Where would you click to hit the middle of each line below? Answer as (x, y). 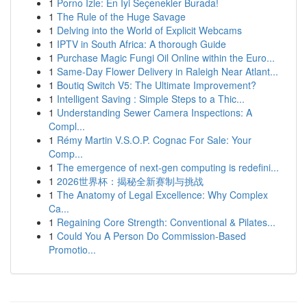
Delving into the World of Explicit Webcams (149, 30)
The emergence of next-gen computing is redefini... (168, 167)
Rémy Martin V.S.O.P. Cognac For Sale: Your (154, 140)
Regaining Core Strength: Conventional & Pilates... (166, 222)
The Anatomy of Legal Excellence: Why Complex (162, 195)
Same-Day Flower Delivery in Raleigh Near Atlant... (168, 71)
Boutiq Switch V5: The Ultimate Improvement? (157, 85)
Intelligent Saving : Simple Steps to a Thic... (151, 99)
